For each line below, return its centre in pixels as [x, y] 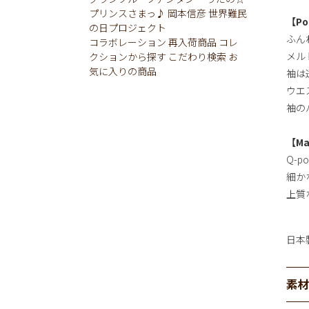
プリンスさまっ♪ [127, 13]
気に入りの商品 [123, 71]
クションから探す [128, 56]
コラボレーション [128, 42]
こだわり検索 [197, 56]
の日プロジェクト [128, 27]
